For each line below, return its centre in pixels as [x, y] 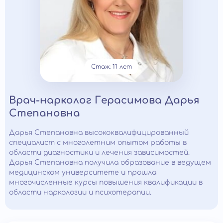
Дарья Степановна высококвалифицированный [99, 133]
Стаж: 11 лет [111, 67]
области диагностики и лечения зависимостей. [99, 153]
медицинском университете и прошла [83, 172]
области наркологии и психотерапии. [80, 192]
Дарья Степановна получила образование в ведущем [110, 163]
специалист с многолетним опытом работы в [98, 143]
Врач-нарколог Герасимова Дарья [104, 100]
